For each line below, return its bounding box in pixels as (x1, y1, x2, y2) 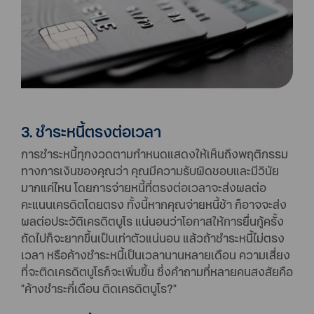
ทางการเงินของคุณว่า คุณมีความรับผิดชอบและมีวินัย (21, 163, 279, 179)
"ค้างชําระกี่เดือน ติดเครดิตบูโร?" (21, 280, 177, 297)
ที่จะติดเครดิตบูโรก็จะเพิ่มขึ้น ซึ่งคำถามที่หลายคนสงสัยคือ (21, 264, 293, 280)
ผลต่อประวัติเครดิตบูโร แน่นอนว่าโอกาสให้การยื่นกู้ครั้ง (21, 213, 284, 230)
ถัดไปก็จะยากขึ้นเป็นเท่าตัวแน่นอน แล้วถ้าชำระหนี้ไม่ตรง (21, 230, 285, 247)
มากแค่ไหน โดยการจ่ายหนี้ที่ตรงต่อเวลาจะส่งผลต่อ (21, 179, 266, 196)
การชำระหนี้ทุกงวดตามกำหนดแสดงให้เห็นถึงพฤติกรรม (21, 146, 288, 163)
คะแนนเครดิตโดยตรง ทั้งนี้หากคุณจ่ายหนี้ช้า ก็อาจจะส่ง (21, 196, 287, 213)
